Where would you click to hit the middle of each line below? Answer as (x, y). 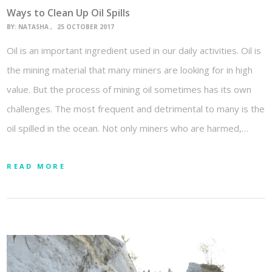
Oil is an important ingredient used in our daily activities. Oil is (134, 50)
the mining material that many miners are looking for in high (130, 70)
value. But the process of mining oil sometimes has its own (129, 89)
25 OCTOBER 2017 (86, 26)
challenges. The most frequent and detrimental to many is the (136, 108)
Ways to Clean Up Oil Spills (69, 12)
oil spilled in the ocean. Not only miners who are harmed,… (128, 128)
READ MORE (36, 166)
